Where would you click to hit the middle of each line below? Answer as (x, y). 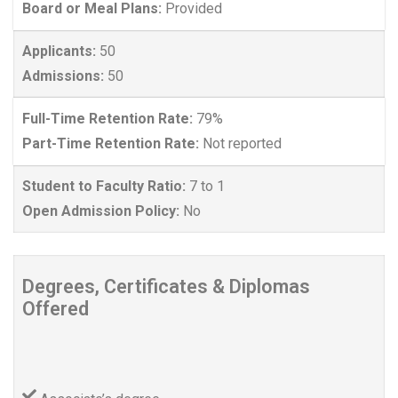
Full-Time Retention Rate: (109, 118)
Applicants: (61, 51)
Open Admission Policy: (103, 211)
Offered (56, 308)
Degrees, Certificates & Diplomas (166, 286)
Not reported (242, 143)
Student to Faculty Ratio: (106, 186)
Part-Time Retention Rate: (112, 143)
